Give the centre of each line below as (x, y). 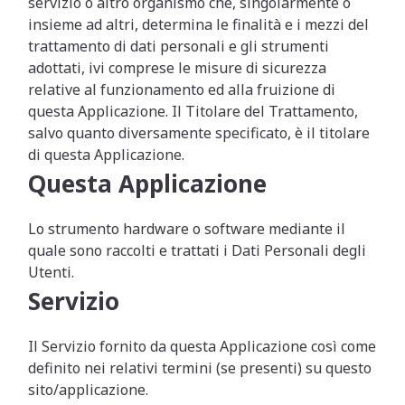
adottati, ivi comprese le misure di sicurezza (178, 68)
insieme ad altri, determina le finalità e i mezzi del (199, 24)
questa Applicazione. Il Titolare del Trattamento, (193, 111)
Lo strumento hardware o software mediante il (187, 229)
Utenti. (52, 272)
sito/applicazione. (89, 390)
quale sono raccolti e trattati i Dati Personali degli (198, 250)
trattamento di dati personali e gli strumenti (179, 46)
